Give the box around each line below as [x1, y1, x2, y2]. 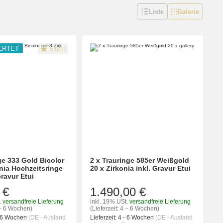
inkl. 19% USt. [90, 198, 128, 206]
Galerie [177, 7, 199, 15]
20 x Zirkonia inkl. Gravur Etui [90, 164, 191, 173]
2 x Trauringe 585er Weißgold [90, 156, 189, 165]
